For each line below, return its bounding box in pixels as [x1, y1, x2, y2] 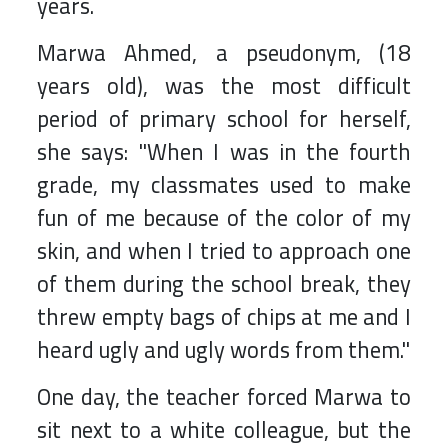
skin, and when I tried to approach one [37, 230, 411, 273]
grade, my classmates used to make [37, 164, 411, 207]
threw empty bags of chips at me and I [37, 296, 411, 339]
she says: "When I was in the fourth [37, 131, 411, 174]
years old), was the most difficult [37, 65, 411, 108]
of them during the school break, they [37, 263, 411, 306]
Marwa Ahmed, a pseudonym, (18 [37, 32, 411, 75]
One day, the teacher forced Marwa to [37, 376, 411, 419]
